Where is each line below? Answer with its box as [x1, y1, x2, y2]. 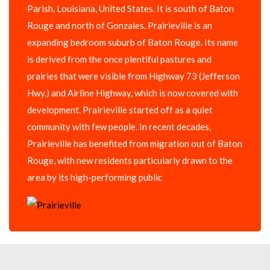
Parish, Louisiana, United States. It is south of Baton [27, 3, 234, 14]
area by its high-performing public [27, 172, 162, 183]
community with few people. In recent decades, [27, 121, 211, 133]
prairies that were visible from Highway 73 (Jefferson [27, 71, 240, 82]
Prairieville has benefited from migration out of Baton [27, 138, 242, 149]
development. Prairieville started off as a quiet [27, 104, 213, 116]
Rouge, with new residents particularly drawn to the [27, 155, 233, 166]
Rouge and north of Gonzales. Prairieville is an [27, 20, 212, 31]
